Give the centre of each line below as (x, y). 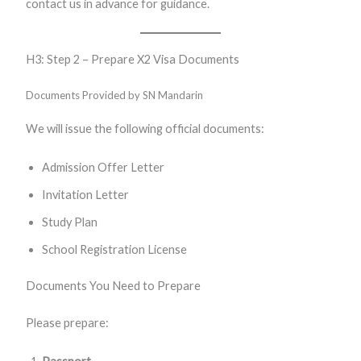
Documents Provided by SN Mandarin (114, 95)
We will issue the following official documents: (145, 129)
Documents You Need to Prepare (113, 286)
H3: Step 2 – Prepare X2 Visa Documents (132, 59)
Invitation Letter (85, 194)
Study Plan (69, 222)
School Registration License (114, 249)
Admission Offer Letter (103, 167)
